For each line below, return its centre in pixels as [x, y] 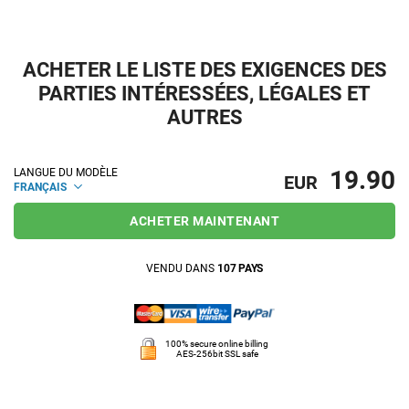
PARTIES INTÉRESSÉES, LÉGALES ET [204, 94]
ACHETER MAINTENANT [204, 221]
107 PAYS [240, 269]
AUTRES [204, 118]
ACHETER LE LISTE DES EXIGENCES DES [204, 70]
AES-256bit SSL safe [217, 354]
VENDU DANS [182, 269]
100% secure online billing [217, 344]
